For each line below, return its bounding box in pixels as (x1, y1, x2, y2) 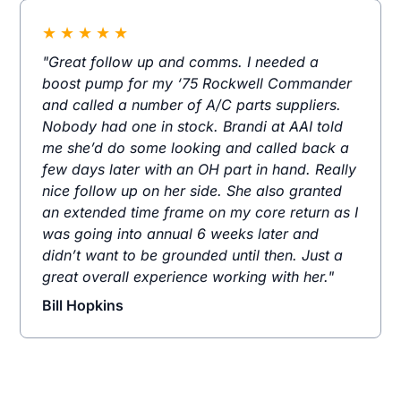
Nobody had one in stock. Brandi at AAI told (42, 117, 344, 136)
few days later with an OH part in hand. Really (42, 160, 357, 179)
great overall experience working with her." (42, 268, 335, 286)
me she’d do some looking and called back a (42, 139, 350, 158)
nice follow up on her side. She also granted (42, 182, 343, 200)
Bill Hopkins (42, 296, 124, 315)
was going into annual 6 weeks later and (42, 225, 320, 243)
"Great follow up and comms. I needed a (42, 53, 320, 72)
